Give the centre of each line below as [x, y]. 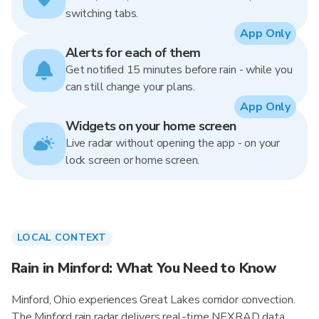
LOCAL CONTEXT [62, 237]
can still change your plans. [130, 87]
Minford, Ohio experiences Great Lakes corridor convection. [153, 300]
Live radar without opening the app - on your [173, 143]
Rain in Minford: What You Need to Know [144, 268]
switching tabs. [102, 14]
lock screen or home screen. [133, 160]
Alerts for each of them [133, 53]
